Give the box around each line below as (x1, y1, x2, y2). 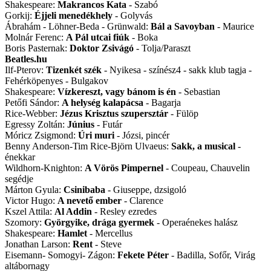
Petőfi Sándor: (5, 97, 62, 108)
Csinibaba (64, 184, 105, 195)
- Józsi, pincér (114, 130, 169, 141)
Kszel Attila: (5, 206, 54, 217)
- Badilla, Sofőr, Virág (169, 250, 255, 261)
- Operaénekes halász (154, 217, 238, 228)
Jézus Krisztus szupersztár (60, 108, 168, 119)
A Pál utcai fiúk (66, 32, 129, 43)
